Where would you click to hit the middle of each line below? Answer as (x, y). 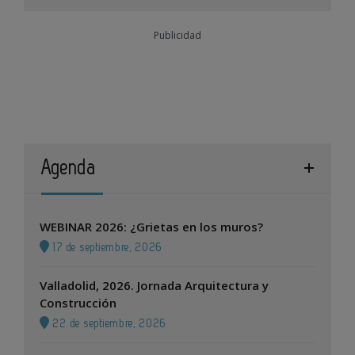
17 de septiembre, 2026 (106, 247)
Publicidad (177, 35)
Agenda (69, 168)
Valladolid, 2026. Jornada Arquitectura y (154, 285)
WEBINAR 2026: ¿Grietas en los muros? (151, 226)
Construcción (78, 302)
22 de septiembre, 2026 (108, 323)
